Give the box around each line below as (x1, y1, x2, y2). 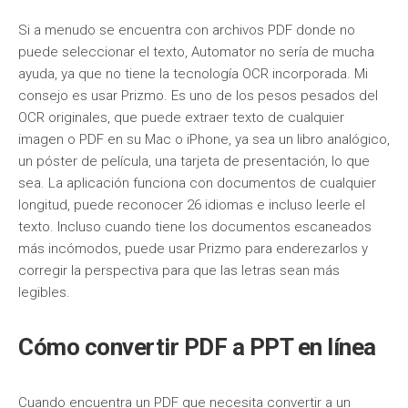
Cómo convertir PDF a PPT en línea (18, 333, 376, 361)
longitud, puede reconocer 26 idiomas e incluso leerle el (18, 197, 365, 213)
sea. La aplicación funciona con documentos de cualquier (18, 175, 376, 191)
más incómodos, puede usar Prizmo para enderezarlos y (18, 240, 368, 257)
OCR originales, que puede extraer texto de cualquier (18, 109, 344, 126)
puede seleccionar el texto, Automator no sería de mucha (18, 44, 374, 60)
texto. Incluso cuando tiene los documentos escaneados (18, 219, 372, 235)
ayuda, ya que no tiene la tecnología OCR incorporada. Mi (18, 66, 368, 82)
